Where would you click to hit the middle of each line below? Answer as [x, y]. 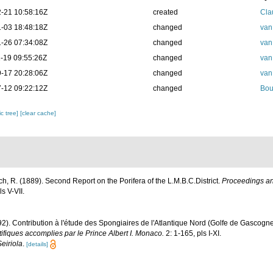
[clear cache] [38, 113]
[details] [37, 244]
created [165, 12]
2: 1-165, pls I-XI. [193, 233]
